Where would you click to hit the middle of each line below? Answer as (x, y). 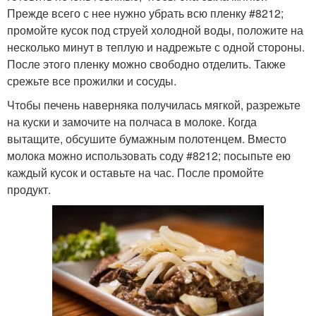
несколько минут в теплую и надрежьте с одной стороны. (156, 47)
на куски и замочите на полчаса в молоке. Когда (132, 122)
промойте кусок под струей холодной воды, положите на (155, 30)
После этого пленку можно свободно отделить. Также (146, 64)
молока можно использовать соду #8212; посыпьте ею (149, 156)
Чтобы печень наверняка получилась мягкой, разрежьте (154, 105)
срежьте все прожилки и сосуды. (92, 81)
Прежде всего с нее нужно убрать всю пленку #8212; (145, 13)
